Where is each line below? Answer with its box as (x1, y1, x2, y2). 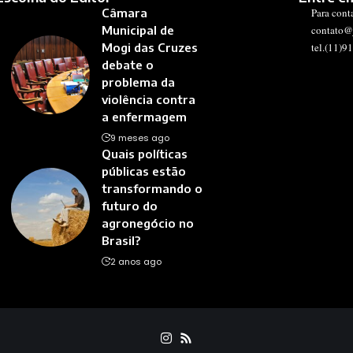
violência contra (101, 92, 195, 107)
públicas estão (101, 164, 186, 179)
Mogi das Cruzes (101, 40, 198, 55)
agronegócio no (101, 216, 194, 231)
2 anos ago (110, 255, 162, 269)
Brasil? (101, 233, 140, 248)
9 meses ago (110, 132, 169, 145)
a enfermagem (101, 110, 187, 124)
